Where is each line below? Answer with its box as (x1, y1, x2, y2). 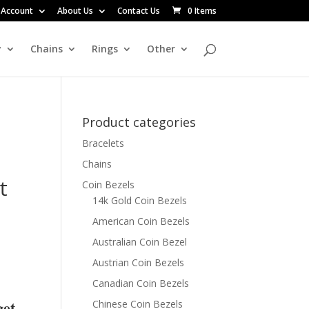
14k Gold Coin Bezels (92, 194, 188, 207)
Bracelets (82, 137, 125, 150)
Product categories (82, 114, 197, 130)
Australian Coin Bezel (92, 235, 188, 248)
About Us (57, 5, 93, 17)
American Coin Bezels (92, 215, 190, 228)
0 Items (187, 5, 217, 17)
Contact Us (117, 5, 160, 17)
